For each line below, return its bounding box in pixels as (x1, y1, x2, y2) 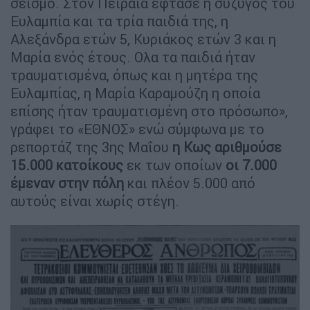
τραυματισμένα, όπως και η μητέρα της (10, 66, 258, 84)
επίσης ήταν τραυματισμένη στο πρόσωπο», (10, 102, 288, 120)
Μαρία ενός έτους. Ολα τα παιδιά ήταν (10, 48, 255, 66)
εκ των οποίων (123, 156, 222, 174)
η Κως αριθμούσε (172, 138, 282, 156)
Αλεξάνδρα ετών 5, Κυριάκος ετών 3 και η (10, 30, 276, 48)
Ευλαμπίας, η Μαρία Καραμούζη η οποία (10, 84, 260, 102)
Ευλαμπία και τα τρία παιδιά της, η (10, 12, 228, 30)
